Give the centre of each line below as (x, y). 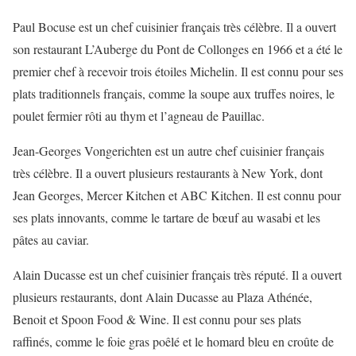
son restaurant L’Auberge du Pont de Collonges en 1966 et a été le (178, 49)
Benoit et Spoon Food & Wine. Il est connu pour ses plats (157, 319)
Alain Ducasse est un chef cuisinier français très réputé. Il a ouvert (177, 275)
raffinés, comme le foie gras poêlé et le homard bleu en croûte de (173, 342)
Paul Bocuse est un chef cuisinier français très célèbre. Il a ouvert (174, 27)
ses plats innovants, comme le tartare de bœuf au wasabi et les (166, 218)
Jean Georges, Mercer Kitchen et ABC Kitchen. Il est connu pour (177, 195)
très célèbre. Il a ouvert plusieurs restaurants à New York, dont (168, 173)
